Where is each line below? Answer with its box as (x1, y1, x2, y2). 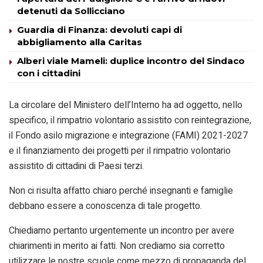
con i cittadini (17, 67, 80, 79)
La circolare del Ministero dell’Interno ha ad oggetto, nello (9, 97, 242, 112)
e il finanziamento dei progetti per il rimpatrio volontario (9, 143, 231, 158)
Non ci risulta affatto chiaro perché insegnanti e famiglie (9, 183, 233, 198)
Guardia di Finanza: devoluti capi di (17, 23, 182, 35)
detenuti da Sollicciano (17, 5, 125, 16)
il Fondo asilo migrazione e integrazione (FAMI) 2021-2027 (9, 128, 248, 143)
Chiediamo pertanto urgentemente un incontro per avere (9, 223, 234, 238)
